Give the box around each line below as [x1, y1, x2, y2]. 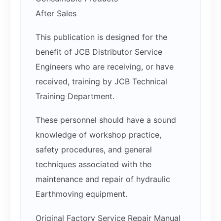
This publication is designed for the [36, 32, 167, 42]
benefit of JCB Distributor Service [36, 47, 162, 57]
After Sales [36, 8, 76, 19]
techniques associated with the [36, 159, 151, 170]
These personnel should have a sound [36, 115, 176, 125]
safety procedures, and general [36, 145, 152, 155]
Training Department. [36, 91, 114, 102]
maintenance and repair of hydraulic [36, 174, 170, 184]
